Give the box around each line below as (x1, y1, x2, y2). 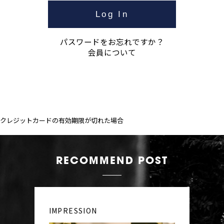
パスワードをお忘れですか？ (59, 35, 164, 47)
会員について (87, 46, 136, 57)
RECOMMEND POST (56, 156, 168, 167)
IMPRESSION (48, 205, 97, 216)
